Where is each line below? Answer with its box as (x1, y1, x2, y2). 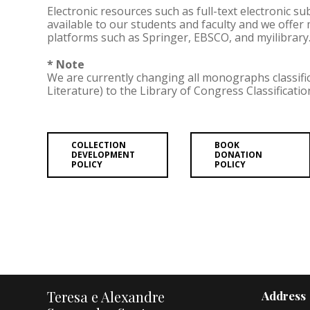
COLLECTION (71, 139, 126, 152)
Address (262, 288, 306, 304)
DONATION (214, 149, 262, 161)
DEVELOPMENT (71, 149, 135, 161)
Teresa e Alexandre (47, 287, 165, 307)
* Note (47, 57, 84, 73)
